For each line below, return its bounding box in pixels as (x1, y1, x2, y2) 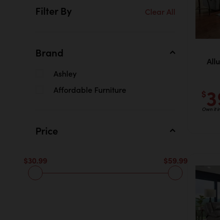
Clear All (145, 6, 175, 17)
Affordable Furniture (54, 84, 126, 95)
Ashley (54, 68, 77, 79)
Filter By (35, 3, 72, 17)
